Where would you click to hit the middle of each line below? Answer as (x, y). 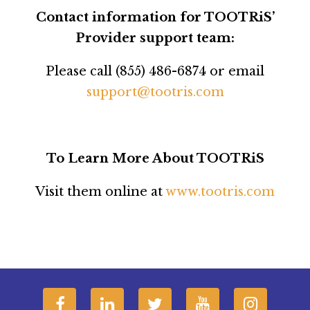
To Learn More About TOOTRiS (155, 158)
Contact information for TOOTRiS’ (155, 17)
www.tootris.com (220, 191)
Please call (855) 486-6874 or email (155, 71)
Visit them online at (100, 191)
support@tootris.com (155, 92)
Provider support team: (155, 38)
